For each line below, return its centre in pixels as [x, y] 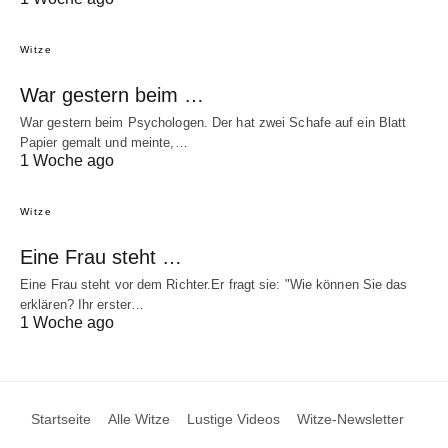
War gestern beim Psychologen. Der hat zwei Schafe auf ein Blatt [213, 122]
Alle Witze [139, 418]
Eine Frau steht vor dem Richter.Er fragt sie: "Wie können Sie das [214, 284]
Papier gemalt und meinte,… [104, 142]
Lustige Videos [233, 418]
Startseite [61, 418]
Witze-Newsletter [350, 418]
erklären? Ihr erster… [82, 304]
